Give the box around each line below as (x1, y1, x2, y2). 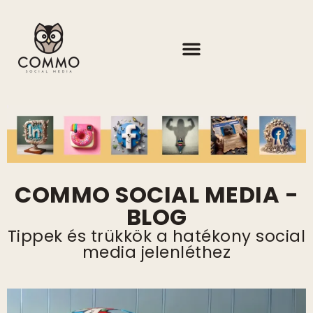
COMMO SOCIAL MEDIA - (15, 179, 298, 211)
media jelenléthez (82, 241, 231, 264)
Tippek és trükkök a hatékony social (7, 225, 306, 248)
